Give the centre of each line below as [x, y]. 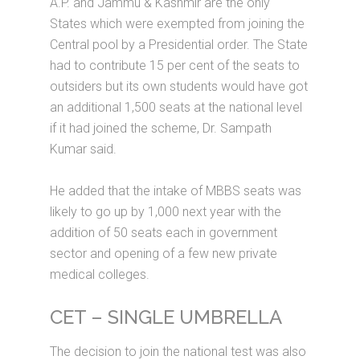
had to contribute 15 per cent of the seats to [175, 65]
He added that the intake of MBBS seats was [176, 191]
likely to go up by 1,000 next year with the [166, 212]
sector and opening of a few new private [164, 254]
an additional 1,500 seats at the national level [176, 107]
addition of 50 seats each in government [164, 233]
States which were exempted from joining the [178, 24]
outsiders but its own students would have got [179, 86]
